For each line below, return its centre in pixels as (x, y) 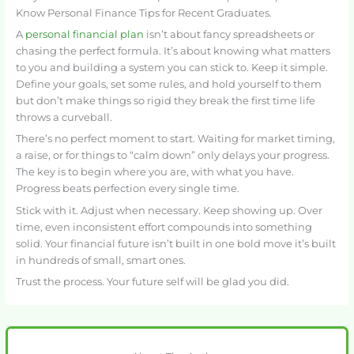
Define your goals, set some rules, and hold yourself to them (168, 84)
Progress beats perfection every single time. (127, 189)
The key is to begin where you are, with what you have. (154, 172)
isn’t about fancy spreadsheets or (229, 34)
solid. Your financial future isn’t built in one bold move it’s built (175, 243)
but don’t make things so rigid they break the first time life (165, 100)
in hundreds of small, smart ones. (100, 260)
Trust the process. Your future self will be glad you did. (152, 282)
